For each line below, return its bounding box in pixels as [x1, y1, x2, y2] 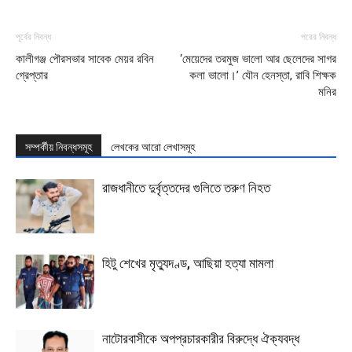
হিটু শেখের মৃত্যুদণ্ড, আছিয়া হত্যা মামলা [102, 255, 273, 271]
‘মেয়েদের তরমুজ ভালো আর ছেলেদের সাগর [180, 51, 336, 66]
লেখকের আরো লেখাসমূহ [111, 140, 195, 153]
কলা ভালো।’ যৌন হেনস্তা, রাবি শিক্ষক [189, 68, 336, 82]
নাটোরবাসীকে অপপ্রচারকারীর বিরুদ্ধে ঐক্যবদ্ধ [102, 330, 299, 346]
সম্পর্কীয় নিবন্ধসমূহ [25, 140, 92, 153]
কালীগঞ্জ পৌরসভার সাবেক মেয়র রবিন [16, 51, 154, 66]
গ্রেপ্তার [16, 68, 48, 82]
